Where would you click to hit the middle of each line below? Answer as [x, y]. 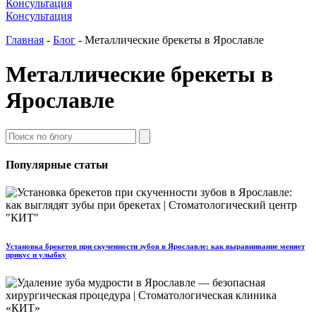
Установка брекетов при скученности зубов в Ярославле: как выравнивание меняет [155, 247]
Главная [25, 40]
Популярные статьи [57, 165]
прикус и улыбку [36, 255]
